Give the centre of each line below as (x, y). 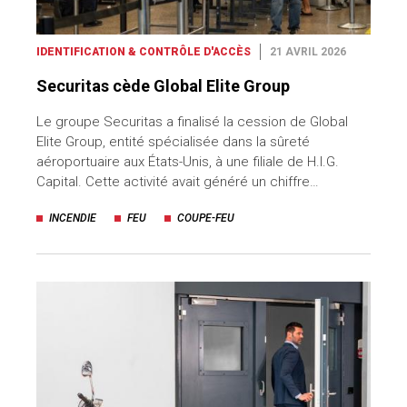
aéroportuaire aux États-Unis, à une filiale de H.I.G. (188, 161)
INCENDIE (73, 218)
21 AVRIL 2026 (308, 51)
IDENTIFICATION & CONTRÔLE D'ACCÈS (144, 51)
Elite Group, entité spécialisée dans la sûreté (173, 141)
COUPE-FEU (206, 218)
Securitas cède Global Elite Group (163, 85)
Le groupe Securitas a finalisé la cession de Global (192, 121)
